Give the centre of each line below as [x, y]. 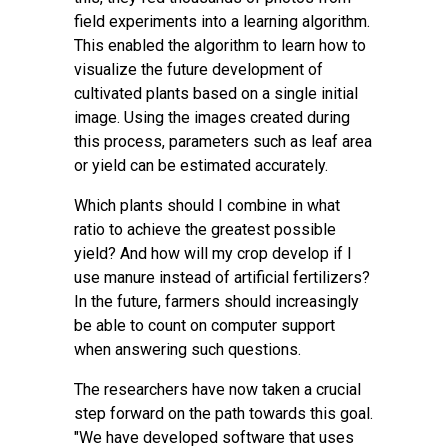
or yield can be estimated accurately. [201, 165]
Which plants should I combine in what [207, 205]
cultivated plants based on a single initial [216, 93]
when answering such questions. [187, 349]
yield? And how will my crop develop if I [213, 253]
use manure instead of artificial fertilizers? [222, 277]
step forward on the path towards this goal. [223, 413]
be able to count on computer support [204, 325]
